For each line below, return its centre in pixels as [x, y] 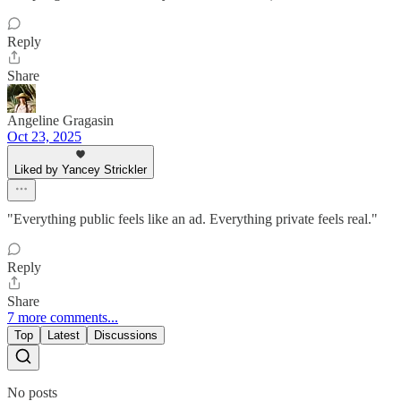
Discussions [126, 336]
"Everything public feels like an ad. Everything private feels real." [192, 219]
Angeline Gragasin [60, 121]
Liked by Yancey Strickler [81, 170]
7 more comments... [63, 318]
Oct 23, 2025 [44, 137]
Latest [64, 336]
